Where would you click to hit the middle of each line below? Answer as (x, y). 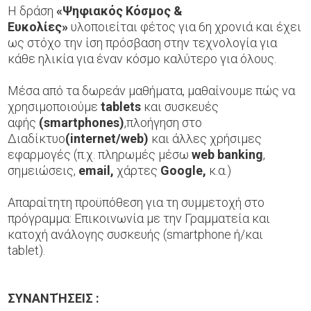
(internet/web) (107, 138)
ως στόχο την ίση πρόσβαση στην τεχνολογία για (143, 42)
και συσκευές (180, 106)
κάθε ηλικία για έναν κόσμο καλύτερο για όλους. (142, 58)
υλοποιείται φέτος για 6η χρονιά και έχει (185, 26)
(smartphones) (82, 122)
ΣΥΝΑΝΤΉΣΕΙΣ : (54, 298)
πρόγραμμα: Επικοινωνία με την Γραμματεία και (139, 218)
